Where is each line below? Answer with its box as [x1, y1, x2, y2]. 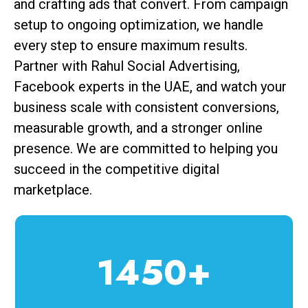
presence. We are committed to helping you [14, 140, 278, 157]
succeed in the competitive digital [14, 161, 219, 178]
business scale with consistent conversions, [14, 99, 279, 116]
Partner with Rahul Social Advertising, [14, 58, 240, 75]
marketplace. [14, 181, 92, 199]
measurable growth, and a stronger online [14, 120, 263, 137]
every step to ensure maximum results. [14, 37, 247, 54]
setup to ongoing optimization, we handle [14, 16, 263, 34]
